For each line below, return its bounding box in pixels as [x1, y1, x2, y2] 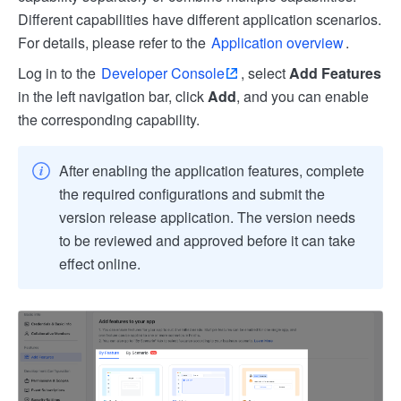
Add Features [289, 63, 381, 83]
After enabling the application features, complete [59, 160, 364, 181]
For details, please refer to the [18, 32, 209, 53]
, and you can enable [236, 86, 369, 107]
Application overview [211, 32, 344, 53]
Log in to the [18, 63, 99, 83]
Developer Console [101, 63, 225, 83]
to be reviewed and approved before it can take [59, 230, 355, 251]
